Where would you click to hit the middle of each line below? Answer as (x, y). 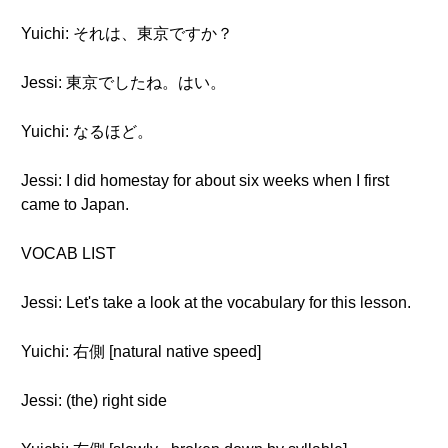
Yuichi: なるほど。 (87, 131)
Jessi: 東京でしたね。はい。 (123, 82)
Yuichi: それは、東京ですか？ (127, 33)
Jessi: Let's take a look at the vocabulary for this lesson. (216, 302)
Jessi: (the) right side (94, 400)
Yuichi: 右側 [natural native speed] (141, 351)
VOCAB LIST (68, 253)
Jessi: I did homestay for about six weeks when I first (205, 180)
